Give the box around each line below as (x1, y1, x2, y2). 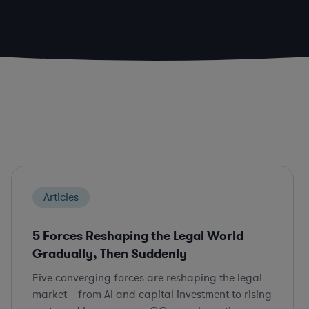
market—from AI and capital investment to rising (32, 287, 272, 303)
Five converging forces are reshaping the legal (32, 270, 262, 286)
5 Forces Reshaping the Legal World (32, 228, 243, 245)
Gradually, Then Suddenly (32, 246, 187, 263)
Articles (43, 190, 79, 206)
